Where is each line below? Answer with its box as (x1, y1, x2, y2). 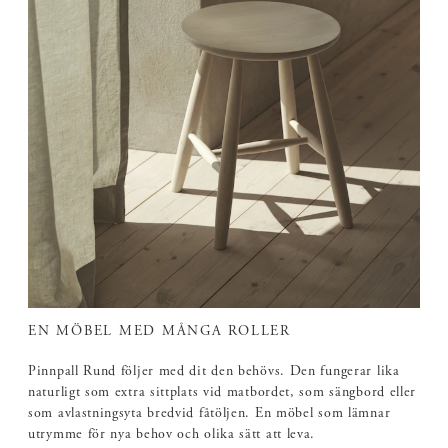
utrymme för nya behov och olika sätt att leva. (28, 428, 316, 443)
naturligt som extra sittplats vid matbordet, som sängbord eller (28, 386, 417, 401)
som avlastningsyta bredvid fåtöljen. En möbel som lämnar (28, 407, 391, 422)
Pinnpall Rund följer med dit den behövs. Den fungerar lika (28, 365, 400, 380)
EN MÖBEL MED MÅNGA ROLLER (28, 325, 291, 340)
